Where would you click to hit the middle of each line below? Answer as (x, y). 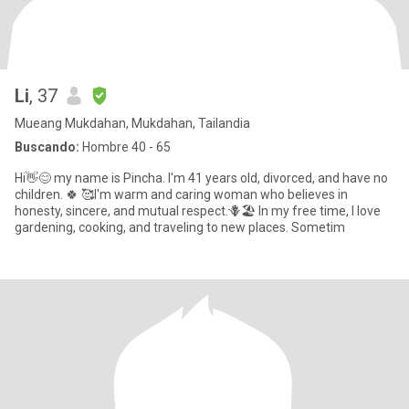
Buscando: (47, 147)
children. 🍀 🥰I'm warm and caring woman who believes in (40, 194)
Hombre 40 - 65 (125, 147)
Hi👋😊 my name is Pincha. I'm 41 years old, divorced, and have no (201, 178)
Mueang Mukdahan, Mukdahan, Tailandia (132, 123)
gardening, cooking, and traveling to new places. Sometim (180, 227)
